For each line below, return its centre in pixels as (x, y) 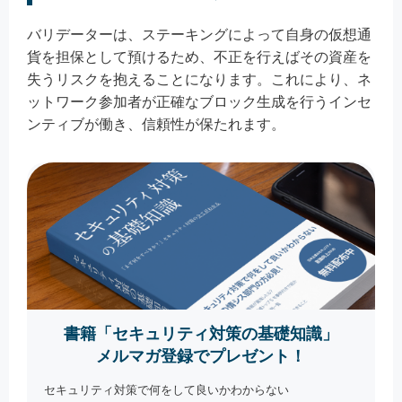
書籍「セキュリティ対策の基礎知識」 (201, 334)
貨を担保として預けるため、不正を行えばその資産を (199, 57)
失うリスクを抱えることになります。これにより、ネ (199, 79)
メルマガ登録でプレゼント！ (201, 357)
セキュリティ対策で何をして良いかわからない (167, 390)
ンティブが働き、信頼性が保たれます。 (156, 124)
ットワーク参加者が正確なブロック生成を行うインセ (199, 101)
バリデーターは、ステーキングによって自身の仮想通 (199, 34)
